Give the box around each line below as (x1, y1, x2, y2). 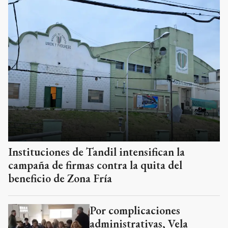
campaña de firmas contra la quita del (8, 157, 182, 173)
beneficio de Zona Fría (8, 170, 112, 186)
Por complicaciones (90, 203, 180, 218)
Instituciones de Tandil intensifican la (8, 144, 185, 159)
